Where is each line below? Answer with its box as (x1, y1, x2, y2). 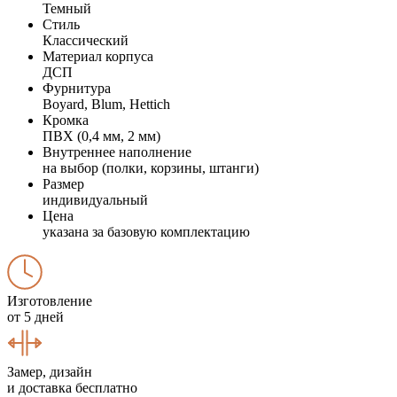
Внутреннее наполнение (43, 144, 191, 160)
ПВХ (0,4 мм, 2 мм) (43, 128, 160, 144)
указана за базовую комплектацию (43, 223, 250, 239)
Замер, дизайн (7, 363, 92, 379)
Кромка (43, 112, 89, 128)
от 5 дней (7, 308, 64, 324)
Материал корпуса (43, 48, 153, 64)
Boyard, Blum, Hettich (43, 96, 170, 112)
